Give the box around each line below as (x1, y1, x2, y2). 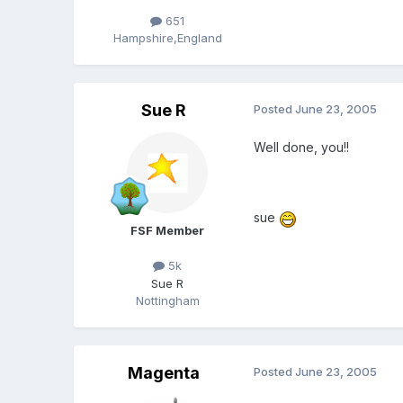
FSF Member (130, 223, 205, 238)
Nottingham (135, 292, 200, 308)
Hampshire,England (112, 31, 222, 46)
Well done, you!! (254, 139, 350, 156)
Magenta (128, 363, 201, 382)
